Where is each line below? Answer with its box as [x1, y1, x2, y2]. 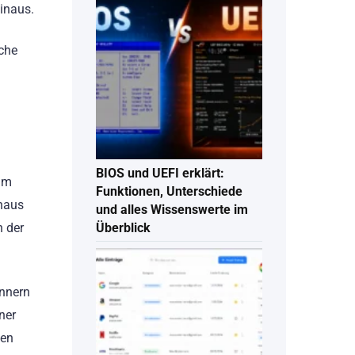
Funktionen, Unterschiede [96, 184, 242, 200]
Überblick [96, 220, 151, 236]
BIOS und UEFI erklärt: [96, 166, 224, 181]
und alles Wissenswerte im [96, 202, 248, 218]
